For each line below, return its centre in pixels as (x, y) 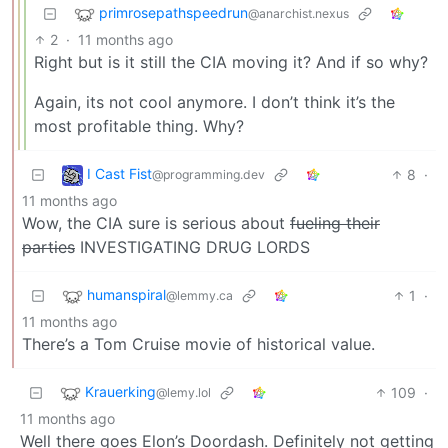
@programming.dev (208, 175)
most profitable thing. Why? (139, 126)
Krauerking (120, 392)
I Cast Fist (119, 174)
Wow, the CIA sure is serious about (156, 223)
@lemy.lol (183, 393)
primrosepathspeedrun (173, 13)
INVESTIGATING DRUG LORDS (192, 247)
